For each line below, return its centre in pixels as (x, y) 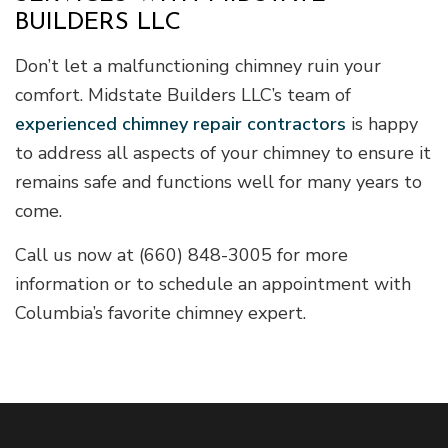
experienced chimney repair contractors (180, 123)
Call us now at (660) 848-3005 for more (181, 254)
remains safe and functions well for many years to (218, 181)
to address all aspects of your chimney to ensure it (223, 152)
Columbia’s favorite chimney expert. (160, 312)
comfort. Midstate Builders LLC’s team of (183, 94)
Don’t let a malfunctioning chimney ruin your (198, 65)
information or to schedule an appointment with (213, 283)
